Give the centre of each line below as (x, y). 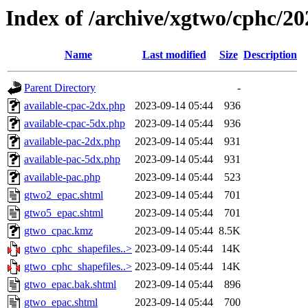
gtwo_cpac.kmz (58, 231)
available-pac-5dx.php (72, 159)
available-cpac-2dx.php (75, 106)
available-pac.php (62, 177)
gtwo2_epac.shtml (64, 195)
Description (270, 55)
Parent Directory (60, 88)
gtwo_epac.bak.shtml (70, 285)
